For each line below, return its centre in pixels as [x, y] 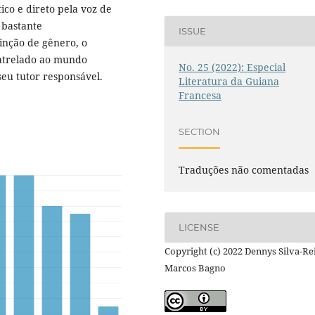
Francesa [200, 95]
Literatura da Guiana [229, 81]
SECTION [200, 132]
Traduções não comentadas [244, 169]
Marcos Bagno [195, 268]
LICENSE [199, 227]
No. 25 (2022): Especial [232, 67]
